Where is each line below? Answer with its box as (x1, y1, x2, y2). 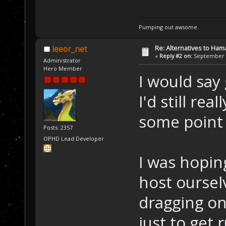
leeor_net (51, 44, 87, 55)
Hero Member (43, 65, 83, 73)
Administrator (43, 56, 81, 65)
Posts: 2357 (43, 124, 73, 132)
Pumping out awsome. (138, 23, 199, 31)
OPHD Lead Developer (43, 134, 104, 142)
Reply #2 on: (159, 52, 193, 60)
